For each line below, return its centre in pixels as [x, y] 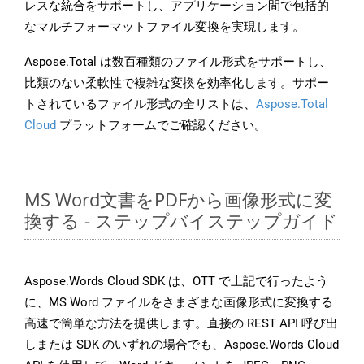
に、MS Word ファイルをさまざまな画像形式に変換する [179, 303]
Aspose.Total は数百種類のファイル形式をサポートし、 [178, 62]
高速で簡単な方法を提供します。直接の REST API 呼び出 [181, 324]
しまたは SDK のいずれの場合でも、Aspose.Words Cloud [182, 345]
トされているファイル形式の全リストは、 [140, 104]
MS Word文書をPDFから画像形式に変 [178, 199]
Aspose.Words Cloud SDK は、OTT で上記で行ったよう [176, 282]
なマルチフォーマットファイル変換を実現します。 [165, 27]
